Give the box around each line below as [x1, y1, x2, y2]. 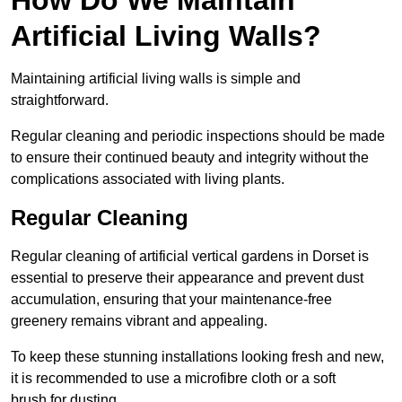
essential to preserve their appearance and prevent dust [11, 269, 363, 285]
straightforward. [11, 92, 109, 108]
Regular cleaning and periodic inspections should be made [11, 127, 385, 144]
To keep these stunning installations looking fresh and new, [11, 348, 384, 364]
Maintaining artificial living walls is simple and [11, 70, 301, 86]
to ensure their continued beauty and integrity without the [11, 149, 369, 165]
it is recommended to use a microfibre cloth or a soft [11, 370, 336, 386]
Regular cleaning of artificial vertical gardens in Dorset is [11, 248, 369, 264]
